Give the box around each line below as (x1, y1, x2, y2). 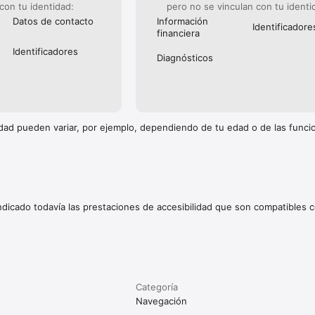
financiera (157, 27, 200, 39)
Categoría (136, 281, 179, 292)
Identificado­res (12, 46, 78, 58)
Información (157, 15, 209, 27)
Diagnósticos (157, 51, 214, 63)
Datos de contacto (12, 15, 94, 27)
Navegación (136, 295, 188, 307)
